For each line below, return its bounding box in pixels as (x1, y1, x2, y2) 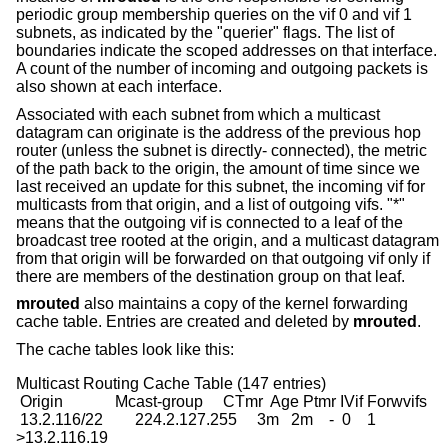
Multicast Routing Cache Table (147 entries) (16, 374, 326, 392)
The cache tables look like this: (16, 340, 234, 358)
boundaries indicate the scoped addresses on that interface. (16, 42, 437, 60)
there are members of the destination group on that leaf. (16, 267, 405, 285)
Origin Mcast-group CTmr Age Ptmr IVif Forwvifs (16, 392, 427, 410)
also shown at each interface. (16, 78, 222, 96)
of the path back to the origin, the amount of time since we (16, 159, 420, 177)
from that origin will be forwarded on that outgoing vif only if (16, 249, 430, 267)
